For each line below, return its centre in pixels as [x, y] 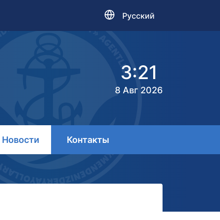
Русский [138, 15]
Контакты [88, 140]
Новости [21, 140]
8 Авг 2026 [139, 90]
